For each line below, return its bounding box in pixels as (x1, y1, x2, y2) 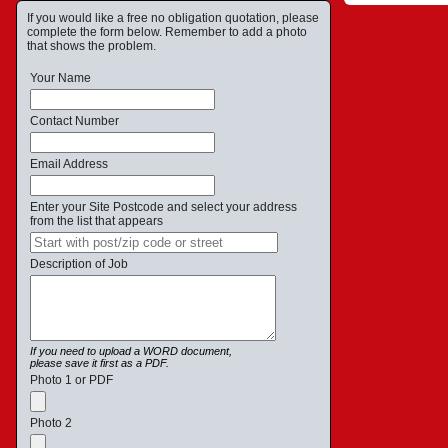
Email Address (30, 157, 108, 171)
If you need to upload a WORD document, (30, 345, 232, 357)
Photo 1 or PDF (30, 373, 113, 387)
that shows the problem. (27, 39, 156, 53)
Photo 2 (30, 416, 72, 430)
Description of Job (30, 257, 128, 271)
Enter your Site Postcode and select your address (30, 200, 297, 214)
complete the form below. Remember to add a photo (27, 25, 307, 39)
